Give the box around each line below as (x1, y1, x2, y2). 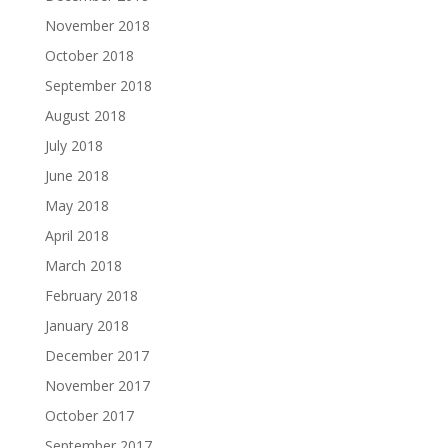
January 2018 (44, 315, 129, 335)
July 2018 (44, 135, 103, 155)
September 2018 (44, 75, 152, 95)
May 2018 (44, 195, 109, 215)
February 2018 (44, 285, 138, 305)
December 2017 (44, 345, 149, 365)
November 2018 (44, 15, 150, 35)
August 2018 (44, 105, 126, 125)
